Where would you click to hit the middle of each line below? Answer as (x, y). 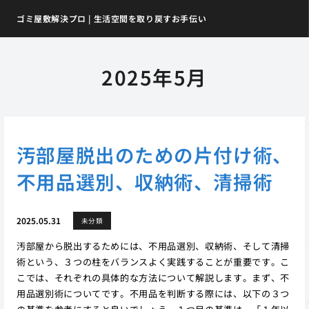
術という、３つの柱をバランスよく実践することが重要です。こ (153, 261)
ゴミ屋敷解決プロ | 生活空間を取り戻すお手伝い (111, 19)
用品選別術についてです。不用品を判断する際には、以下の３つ (153, 293)
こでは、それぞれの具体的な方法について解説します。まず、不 (153, 277)
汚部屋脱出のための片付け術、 (154, 154)
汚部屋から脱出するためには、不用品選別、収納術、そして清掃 (153, 246)
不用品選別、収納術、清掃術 (144, 181)
